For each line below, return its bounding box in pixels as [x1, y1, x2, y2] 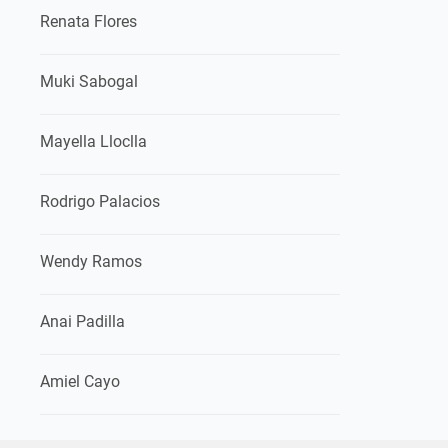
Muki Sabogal [40, 72, 138, 91]
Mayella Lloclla [40, 132, 147, 151]
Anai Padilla [40, 312, 125, 331]
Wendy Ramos [40, 252, 142, 271]
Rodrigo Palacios [40, 192, 160, 211]
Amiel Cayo [40, 372, 120, 391]
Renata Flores [40, 12, 137, 31]
